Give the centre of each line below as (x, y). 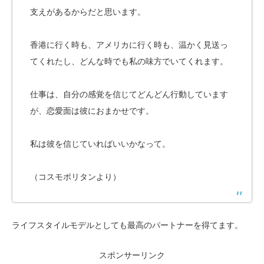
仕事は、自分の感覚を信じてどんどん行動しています (129, 95)
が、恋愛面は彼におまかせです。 (92, 111)
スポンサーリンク (132, 255)
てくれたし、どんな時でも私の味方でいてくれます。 (129, 62)
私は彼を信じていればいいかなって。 (100, 144)
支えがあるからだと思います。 (88, 12)
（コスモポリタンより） (75, 177)
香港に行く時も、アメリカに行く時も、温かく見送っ (129, 45)
